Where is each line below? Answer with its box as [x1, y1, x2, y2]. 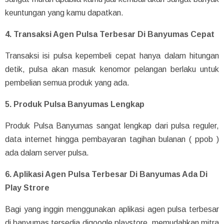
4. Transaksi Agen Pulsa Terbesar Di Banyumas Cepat [5, 29, 214, 38]
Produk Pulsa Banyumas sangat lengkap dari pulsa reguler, [5, 121, 219, 130]
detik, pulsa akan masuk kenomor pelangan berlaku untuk [5, 64, 219, 73]
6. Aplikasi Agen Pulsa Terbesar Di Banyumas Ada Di [5, 169, 207, 178]
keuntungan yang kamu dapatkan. [5, 8, 123, 17]
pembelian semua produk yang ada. [5, 78, 129, 87]
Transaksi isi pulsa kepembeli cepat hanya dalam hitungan [5, 51, 219, 60]
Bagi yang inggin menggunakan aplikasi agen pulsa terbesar [5, 204, 219, 213]
